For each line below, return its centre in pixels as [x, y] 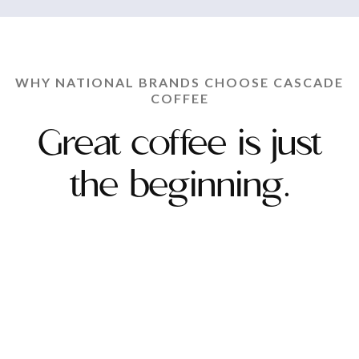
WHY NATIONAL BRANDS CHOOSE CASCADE [179, 82]
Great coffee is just [179, 145]
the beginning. [179, 186]
